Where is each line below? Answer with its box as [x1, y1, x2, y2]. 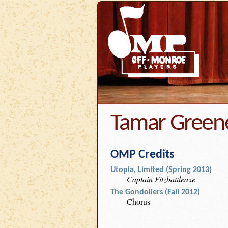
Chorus [127, 196, 150, 207]
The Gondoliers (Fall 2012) [110, 188, 200, 196]
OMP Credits [110, 149, 175, 161]
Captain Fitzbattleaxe [127, 174, 195, 184]
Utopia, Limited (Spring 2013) [110, 166, 212, 174]
